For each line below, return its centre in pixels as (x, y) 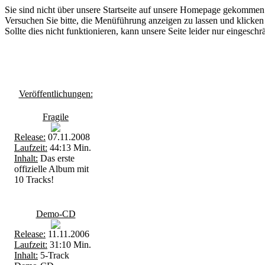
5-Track (54, 255)
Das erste (56, 158)
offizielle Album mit (51, 169)
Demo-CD (56, 214)
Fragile (56, 117)
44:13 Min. (69, 148)
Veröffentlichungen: (56, 94)
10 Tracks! (34, 180)
